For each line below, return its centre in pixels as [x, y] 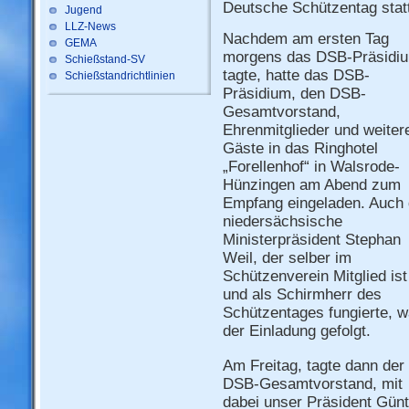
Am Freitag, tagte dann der [314, 366]
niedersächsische [283, 221]
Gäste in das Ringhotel [300, 148]
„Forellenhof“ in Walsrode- [311, 166]
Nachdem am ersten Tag [306, 38]
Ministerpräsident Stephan [312, 239]
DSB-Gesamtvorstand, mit [313, 384]
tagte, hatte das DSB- [296, 75]
